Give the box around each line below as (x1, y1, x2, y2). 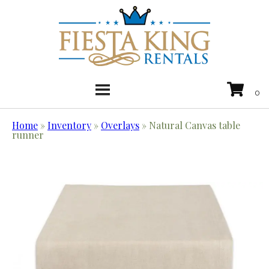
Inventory (47, 119, 91, 132)
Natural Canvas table (149, 119, 240, 132)
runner (12, 128, 44, 142)
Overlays (101, 119, 139, 132)
